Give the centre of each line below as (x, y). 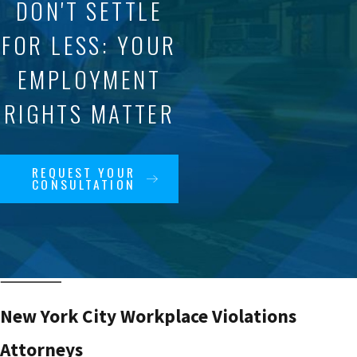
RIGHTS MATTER (89, 113)
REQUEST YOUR (84, 173)
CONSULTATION (84, 184)
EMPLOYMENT (89, 79)
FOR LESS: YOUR (89, 45)
